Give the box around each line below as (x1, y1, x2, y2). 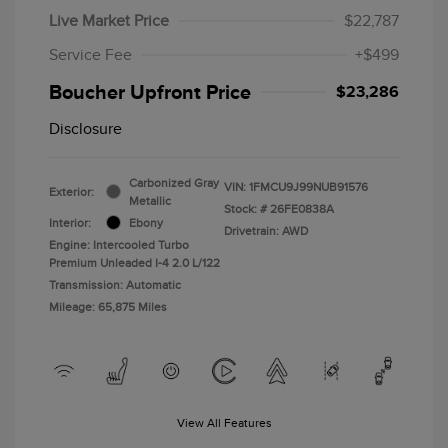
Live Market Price (49, 11, 169, 30)
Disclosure (49, 119, 122, 138)
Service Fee (49, 45, 132, 64)
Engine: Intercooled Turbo (49, 237, 189, 252)
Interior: (49, 215, 91, 230)
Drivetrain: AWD (224, 223, 308, 238)
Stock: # (224, 201, 267, 216)
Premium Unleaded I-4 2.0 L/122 (49, 255, 220, 270)
